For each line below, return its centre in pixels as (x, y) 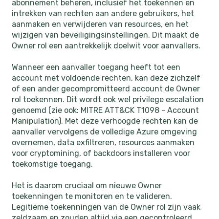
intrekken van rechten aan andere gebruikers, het (103, 13)
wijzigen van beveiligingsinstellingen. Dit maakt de (105, 35)
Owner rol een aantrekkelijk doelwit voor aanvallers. (106, 45)
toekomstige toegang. (52, 164)
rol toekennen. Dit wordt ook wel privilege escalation (108, 100)
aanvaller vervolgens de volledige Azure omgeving (104, 132)
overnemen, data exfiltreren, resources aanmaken (103, 143)
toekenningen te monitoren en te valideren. (92, 197)
